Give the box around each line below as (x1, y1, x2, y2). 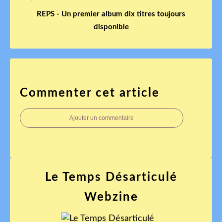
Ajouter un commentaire (69, 114, 134, 121)
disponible (93, 23, 129, 31)
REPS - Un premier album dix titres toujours (37, 10, 185, 18)
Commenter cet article (20, 87, 160, 99)
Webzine (84, 191, 138, 203)
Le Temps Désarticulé (45, 171, 177, 183)
